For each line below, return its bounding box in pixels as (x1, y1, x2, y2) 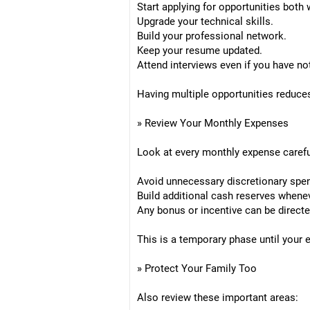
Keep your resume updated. (137, 44, 262, 57)
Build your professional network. (137, 30, 286, 42)
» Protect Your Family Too (137, 262, 257, 275)
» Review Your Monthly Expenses (137, 117, 289, 129)
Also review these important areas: (137, 291, 298, 304)
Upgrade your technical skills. (137, 15, 273, 28)
